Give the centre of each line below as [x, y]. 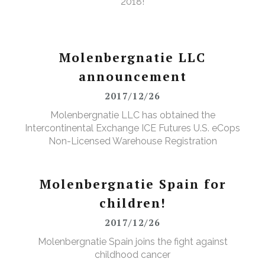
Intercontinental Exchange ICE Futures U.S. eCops [132, 128]
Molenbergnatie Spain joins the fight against [132, 242]
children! [132, 203]
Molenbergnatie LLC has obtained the [132, 115]
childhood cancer [132, 255]
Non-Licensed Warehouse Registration [132, 141]
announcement [132, 77]
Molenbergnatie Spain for [132, 184]
